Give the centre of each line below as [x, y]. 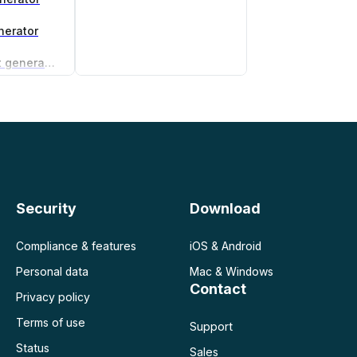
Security [46, 208]
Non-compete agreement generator [50, 62]
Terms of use [50, 322]
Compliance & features [76, 245]
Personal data [52, 271]
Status [32, 347]
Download [225, 208]
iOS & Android [226, 245]
